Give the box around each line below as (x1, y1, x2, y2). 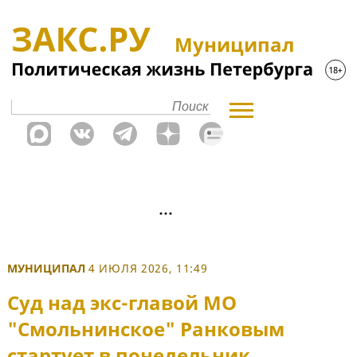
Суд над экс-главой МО (7, 289, 237, 316)
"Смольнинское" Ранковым (7, 316, 284, 343)
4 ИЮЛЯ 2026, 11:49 (88, 261, 208, 276)
